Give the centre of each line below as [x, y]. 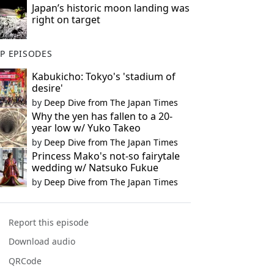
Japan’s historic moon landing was [110, 8]
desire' [47, 88]
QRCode [25, 261]
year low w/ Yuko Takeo [86, 128]
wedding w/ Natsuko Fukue [95, 168]
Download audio [42, 242]
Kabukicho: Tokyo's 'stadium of [103, 76]
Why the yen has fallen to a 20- [102, 116]
